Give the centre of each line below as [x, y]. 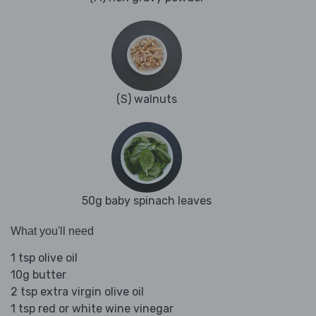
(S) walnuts [147, 99]
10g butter [38, 275]
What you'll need [52, 231]
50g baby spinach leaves [147, 201]
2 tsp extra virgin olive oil [77, 292]
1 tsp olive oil [44, 258]
